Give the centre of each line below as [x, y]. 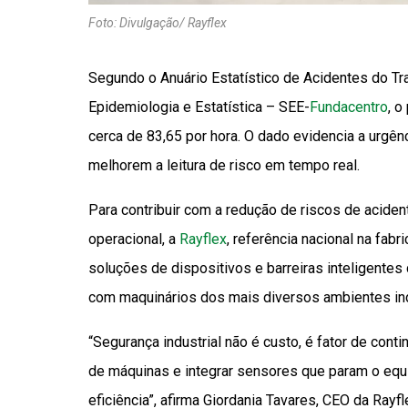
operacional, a [134, 239]
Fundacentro [349, 107]
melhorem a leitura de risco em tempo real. [224, 165]
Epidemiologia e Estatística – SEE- [199, 107]
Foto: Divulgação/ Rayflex [158, 22]
